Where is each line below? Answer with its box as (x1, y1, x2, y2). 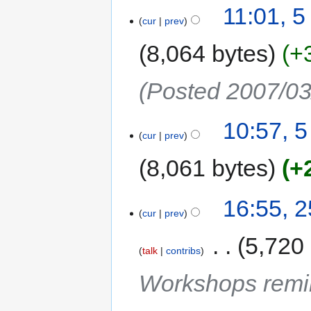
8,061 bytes (146, 155, 269, 182)
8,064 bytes (146, 40, 269, 67)
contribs (166, 244, 201, 256)
